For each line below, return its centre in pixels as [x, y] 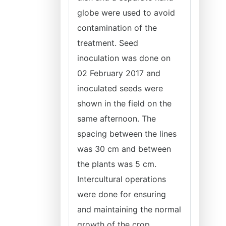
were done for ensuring [122, 194]
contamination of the [117, 28]
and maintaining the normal [129, 209]
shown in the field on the [124, 103]
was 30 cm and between [124, 149]
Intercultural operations [122, 179]
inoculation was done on [124, 58]
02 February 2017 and [119, 73]
